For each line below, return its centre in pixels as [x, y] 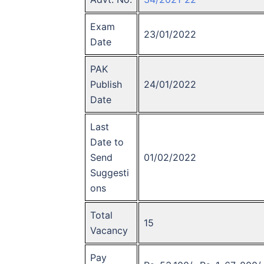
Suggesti [110, 172]
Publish [106, 84]
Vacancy [109, 230]
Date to [107, 142]
